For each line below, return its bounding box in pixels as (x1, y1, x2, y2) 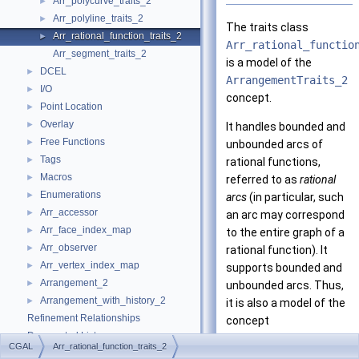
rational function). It (226, 244, 328, 257)
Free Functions (40, 136, 105, 147)
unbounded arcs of (226, 138, 323, 151)
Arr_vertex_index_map (40, 260, 139, 271)
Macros (40, 171, 72, 183)
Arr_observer (40, 242, 97, 253)
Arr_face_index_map (40, 224, 131, 236)
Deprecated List (27, 330, 96, 341)
